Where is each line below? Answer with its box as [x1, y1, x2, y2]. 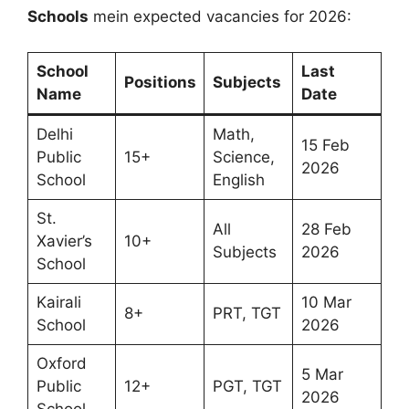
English [212, 170, 265, 189]
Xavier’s [36, 231, 92, 250]
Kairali [36, 292, 81, 311]
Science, [212, 147, 275, 166]
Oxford [36, 353, 87, 372]
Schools [27, 7, 89, 26]
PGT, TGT [212, 376, 282, 395]
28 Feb [300, 219, 351, 238]
